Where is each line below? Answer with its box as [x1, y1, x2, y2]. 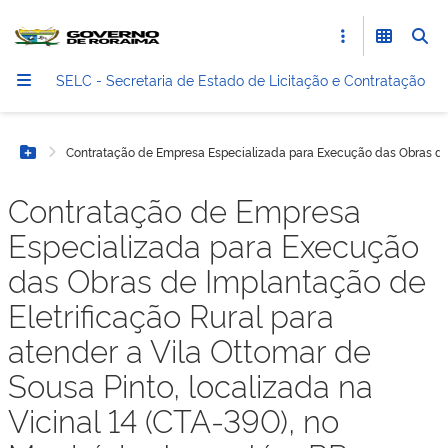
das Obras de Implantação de [8, 258, 426, 301]
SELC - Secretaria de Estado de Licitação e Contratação [56, 70, 425, 89]
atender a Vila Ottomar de [8, 328, 371, 371]
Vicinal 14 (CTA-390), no [8, 398, 339, 441]
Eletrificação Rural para [8, 293, 334, 336]
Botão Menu [26, 150, 123, 174]
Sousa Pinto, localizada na [8, 363, 373, 406]
